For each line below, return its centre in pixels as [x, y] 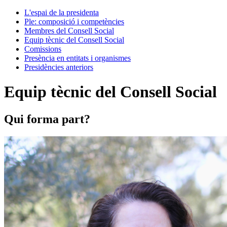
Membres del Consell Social [69, 31]
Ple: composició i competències [74, 22]
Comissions [43, 49]
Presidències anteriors [59, 67]
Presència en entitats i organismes [78, 58]
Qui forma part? [47, 119]
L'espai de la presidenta [62, 12]
